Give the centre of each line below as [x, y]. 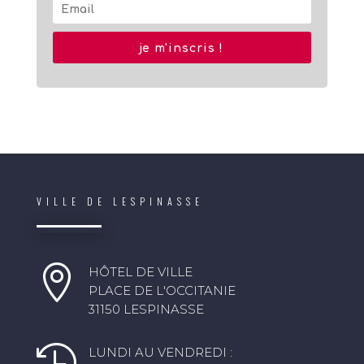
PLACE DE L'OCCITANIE [162, 291]
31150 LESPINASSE [146, 310]
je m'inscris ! [182, 49]
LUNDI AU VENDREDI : [160, 353]
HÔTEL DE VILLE [140, 272]
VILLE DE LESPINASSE [120, 201]
